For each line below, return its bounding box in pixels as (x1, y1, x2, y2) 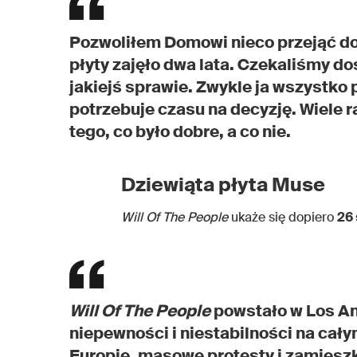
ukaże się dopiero (228, 208, 337, 226)
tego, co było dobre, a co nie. (69, 120, 291, 142)
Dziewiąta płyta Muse (121, 171, 325, 197)
